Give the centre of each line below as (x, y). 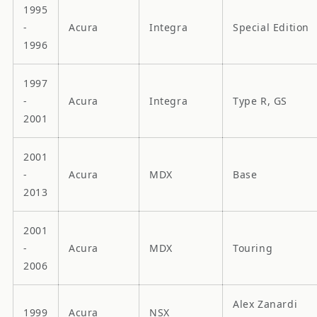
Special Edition (271, 27)
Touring (253, 248)
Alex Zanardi (265, 304)
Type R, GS (260, 100)
